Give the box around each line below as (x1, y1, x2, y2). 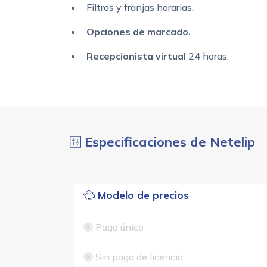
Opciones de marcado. (86, 26, 191, 38)
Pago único (92, 221, 144, 234)
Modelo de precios (94, 189, 189, 202)
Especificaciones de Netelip (81, 133, 256, 151)
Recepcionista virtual (86, 50, 186, 63)
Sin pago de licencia (92, 251, 183, 263)
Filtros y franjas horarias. (86, 1, 194, 14)
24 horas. (186, 50, 229, 63)
